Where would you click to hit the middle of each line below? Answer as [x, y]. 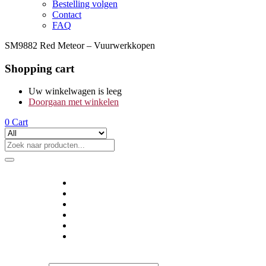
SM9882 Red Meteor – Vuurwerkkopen [80, 45]
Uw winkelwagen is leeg [75, 91]
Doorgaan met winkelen [74, 102]
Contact [67, 15]
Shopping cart [39, 68]
